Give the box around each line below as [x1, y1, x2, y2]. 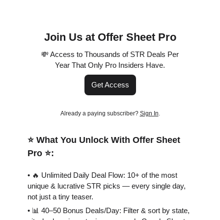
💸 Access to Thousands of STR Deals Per [41, 50, 179, 58]
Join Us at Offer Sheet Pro [44, 30, 176, 43]
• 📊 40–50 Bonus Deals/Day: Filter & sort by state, [27, 206, 190, 215]
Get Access [91, 80, 129, 89]
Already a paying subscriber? [60, 110, 140, 117]
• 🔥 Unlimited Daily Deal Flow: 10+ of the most [27, 170, 177, 179]
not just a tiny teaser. [27, 192, 93, 201]
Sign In [139, 110, 159, 117]
